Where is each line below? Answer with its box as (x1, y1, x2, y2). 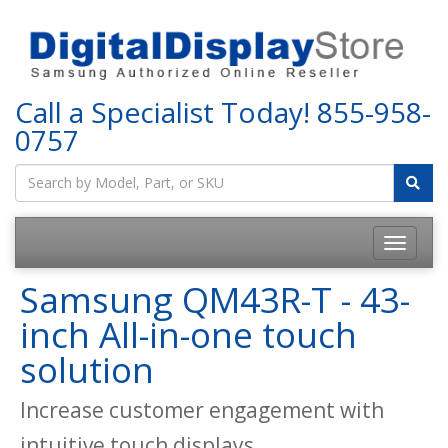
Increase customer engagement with (20, 395, 384, 424)
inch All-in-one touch (20, 310, 357, 358)
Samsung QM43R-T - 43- (20, 275, 410, 323)
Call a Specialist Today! (15, 92, 317, 131)
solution (20, 345, 154, 393)
